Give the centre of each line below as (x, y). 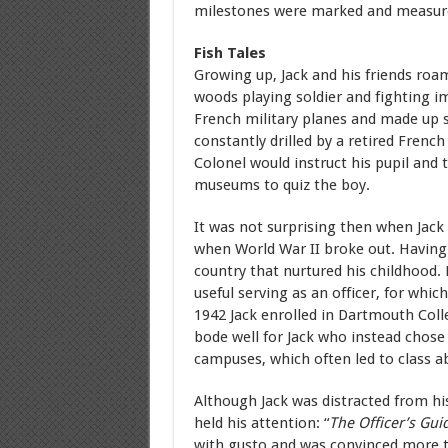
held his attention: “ (261, 423)
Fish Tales (229, 53)
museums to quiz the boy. (281, 185)
